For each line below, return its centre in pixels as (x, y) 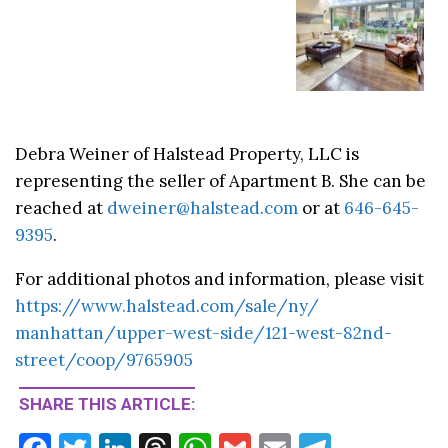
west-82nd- (344, 332)
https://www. (70, 305)
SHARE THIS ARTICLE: (107, 403)
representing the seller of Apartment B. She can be (220, 180)
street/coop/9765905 (104, 359)
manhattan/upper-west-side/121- (155, 332)
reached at (61, 207)
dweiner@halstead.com (202, 207)
